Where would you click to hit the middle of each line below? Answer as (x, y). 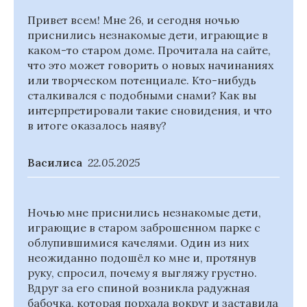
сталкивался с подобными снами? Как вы (142, 95)
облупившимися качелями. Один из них (138, 243)
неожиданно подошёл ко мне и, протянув (142, 258)
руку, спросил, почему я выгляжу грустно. (142, 273)
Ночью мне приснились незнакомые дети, (144, 212)
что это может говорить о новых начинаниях (150, 65)
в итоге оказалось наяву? (97, 125)
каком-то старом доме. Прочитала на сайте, (149, 50)
